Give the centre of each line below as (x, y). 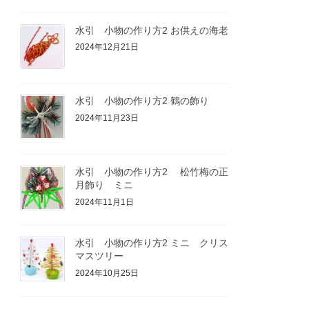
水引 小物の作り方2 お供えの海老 (152, 30)
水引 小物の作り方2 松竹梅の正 (152, 172)
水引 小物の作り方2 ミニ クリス (152, 242)
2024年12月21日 (107, 47)
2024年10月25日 (107, 273)
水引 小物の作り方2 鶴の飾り (142, 101)
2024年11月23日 (107, 118)
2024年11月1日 (105, 202)
